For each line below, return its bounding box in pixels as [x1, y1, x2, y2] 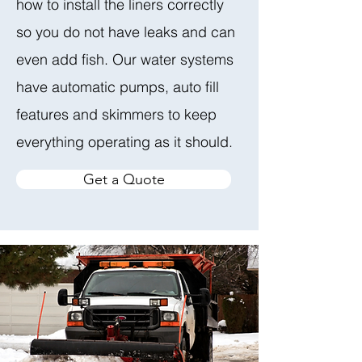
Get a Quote [82, 170, 165, 188]
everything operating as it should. [16, 133, 233, 151]
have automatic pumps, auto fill [16, 78, 219, 96]
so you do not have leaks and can [16, 23, 235, 41]
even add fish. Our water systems [16, 50, 234, 69]
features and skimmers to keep [16, 105, 217, 124]
